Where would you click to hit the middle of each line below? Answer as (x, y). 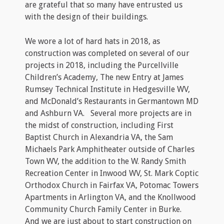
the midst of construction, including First (99, 125)
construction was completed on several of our (107, 53)
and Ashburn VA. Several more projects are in (108, 113)
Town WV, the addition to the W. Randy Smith (105, 161)
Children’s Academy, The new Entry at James (104, 77)
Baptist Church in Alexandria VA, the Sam (99, 137)
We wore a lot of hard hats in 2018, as (92, 41)
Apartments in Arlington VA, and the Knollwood (110, 197)
